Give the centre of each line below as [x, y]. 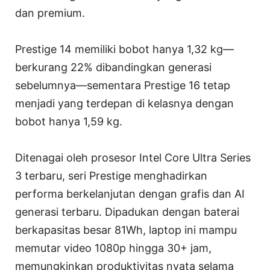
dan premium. [50, 13]
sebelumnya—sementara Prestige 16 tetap [123, 86]
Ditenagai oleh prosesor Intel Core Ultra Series [133, 158]
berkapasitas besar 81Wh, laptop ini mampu [126, 230]
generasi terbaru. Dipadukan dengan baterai [127, 212]
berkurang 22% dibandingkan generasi [113, 67]
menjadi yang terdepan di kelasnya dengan [124, 104]
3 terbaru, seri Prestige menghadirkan [111, 176]
